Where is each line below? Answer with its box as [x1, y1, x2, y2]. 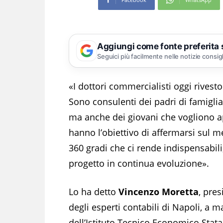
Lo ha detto [69, 185, 118, 198]
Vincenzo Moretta [118, 185, 199, 198]
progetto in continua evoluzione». [69, 157, 209, 169]
